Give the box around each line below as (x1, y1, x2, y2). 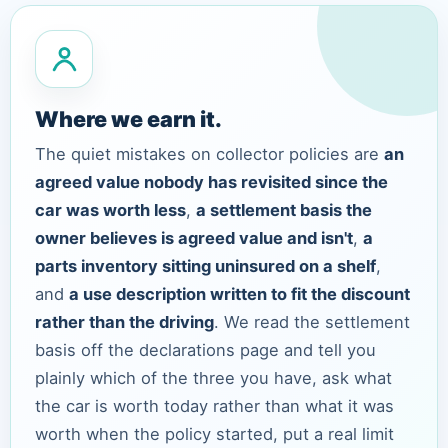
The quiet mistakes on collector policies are (35, 144, 384, 165)
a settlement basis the (196, 200, 372, 221)
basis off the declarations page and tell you (35, 340, 376, 361)
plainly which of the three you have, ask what (35, 368, 392, 389)
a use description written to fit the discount (69, 284, 410, 305)
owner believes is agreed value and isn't (35, 228, 353, 249)
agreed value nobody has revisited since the (35, 172, 388, 193)
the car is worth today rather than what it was (35, 396, 394, 417)
